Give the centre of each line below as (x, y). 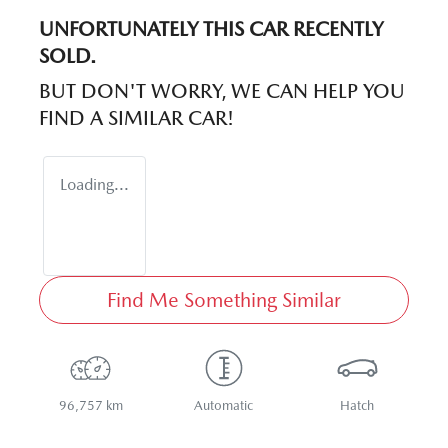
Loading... (94, 184)
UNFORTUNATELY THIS (144, 28)
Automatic (224, 405)
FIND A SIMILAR (113, 117)
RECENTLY (335, 28)
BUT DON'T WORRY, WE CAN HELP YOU (222, 90)
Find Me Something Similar (224, 299)
